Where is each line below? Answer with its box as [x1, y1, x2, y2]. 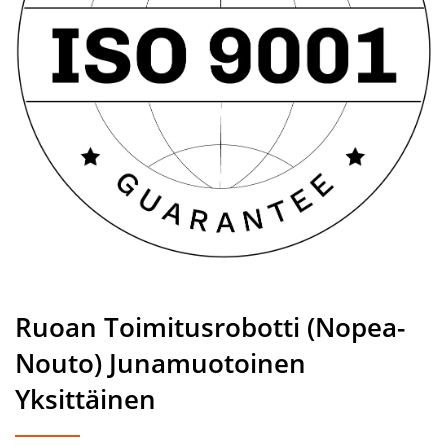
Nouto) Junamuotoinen [15, 345, 306, 382]
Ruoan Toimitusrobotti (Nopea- [15, 309, 405, 346]
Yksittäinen [15, 381, 156, 418]
